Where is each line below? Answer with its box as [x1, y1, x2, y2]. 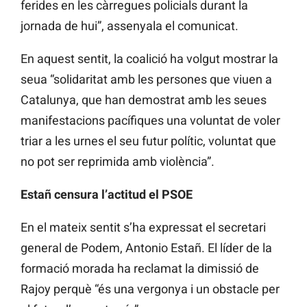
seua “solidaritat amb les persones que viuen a [21, 72, 272, 87]
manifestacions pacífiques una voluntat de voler [21, 113, 280, 128]
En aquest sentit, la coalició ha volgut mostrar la [21, 51, 278, 66]
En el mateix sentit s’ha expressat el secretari [21, 220, 266, 235]
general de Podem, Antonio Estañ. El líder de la [21, 241, 272, 256]
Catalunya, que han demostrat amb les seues [21, 93, 267, 108]
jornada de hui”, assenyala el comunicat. [21, 19, 238, 34]
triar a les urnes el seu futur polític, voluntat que [21, 134, 276, 149]
